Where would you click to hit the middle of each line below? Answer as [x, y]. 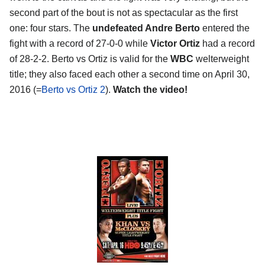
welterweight [221, 59]
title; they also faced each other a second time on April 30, [130, 74]
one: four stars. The [51, 28]
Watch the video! [150, 89]
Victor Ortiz [175, 43]
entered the [226, 28]
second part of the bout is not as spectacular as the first [124, 12]
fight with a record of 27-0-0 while [80, 43]
